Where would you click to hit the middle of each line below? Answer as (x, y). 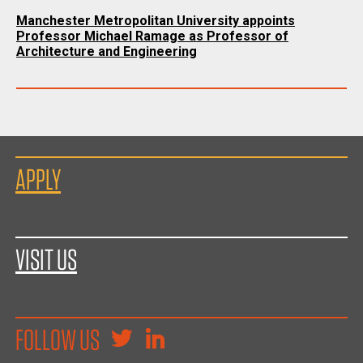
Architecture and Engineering (107, 52)
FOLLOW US (58, 340)
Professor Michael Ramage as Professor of (152, 36)
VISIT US (46, 260)
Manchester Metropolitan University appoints (156, 21)
